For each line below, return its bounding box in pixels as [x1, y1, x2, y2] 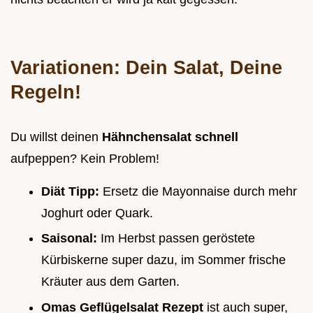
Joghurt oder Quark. [41, 205, 153, 220]
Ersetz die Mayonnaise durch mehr [103, 184, 297, 198]
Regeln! [10, 80, 81, 103]
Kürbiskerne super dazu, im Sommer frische [41, 253, 286, 268]
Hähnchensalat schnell [102, 129, 238, 144]
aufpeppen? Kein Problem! [10, 151, 159, 166]
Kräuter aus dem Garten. [41, 275, 180, 289]
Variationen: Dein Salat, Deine [10, 56, 282, 78]
